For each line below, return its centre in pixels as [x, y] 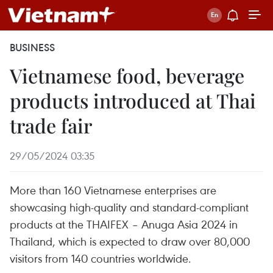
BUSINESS [32, 48]
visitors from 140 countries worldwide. [101, 258]
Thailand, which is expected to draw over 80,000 [130, 241]
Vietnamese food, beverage [127, 75]
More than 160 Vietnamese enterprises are [113, 190]
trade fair [51, 125]
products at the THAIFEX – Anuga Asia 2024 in [124, 224]
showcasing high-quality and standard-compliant [129, 207]
